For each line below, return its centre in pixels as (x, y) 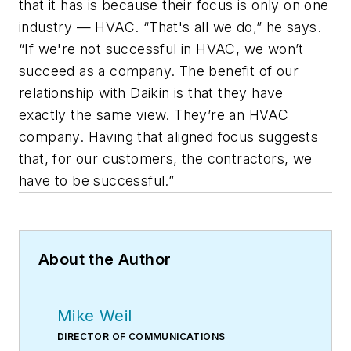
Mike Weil (95, 315)
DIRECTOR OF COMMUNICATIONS (141, 336)
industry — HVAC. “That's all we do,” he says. (170, 27)
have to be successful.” (97, 180)
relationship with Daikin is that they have (151, 92)
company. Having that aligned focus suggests (169, 136)
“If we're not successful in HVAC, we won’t (161, 49)
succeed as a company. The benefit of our (159, 71)
